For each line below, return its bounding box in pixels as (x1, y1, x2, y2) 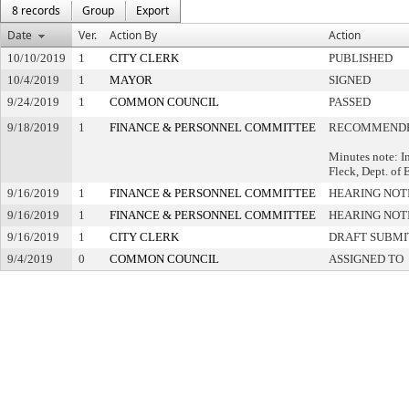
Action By (110, 27, 157, 43)
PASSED (329, 95, 371, 109)
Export (136, 3, 169, 18)
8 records (12, 3, 60, 18)
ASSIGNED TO (329, 252, 404, 266)
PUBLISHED (329, 51, 393, 65)
